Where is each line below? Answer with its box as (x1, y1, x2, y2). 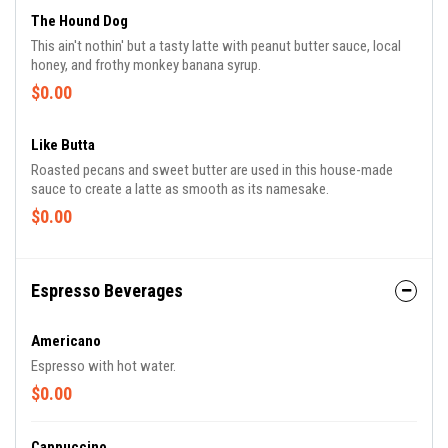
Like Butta (31, 136, 95, 154)
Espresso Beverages (31, 280, 183, 301)
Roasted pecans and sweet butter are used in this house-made (31, 161, 393, 179)
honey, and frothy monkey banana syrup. (31, 56, 261, 74)
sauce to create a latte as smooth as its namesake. (31, 180, 329, 198)
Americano (31, 332, 101, 350)
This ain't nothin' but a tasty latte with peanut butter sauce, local (31, 37, 401, 55)
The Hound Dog (31, 12, 128, 30)
